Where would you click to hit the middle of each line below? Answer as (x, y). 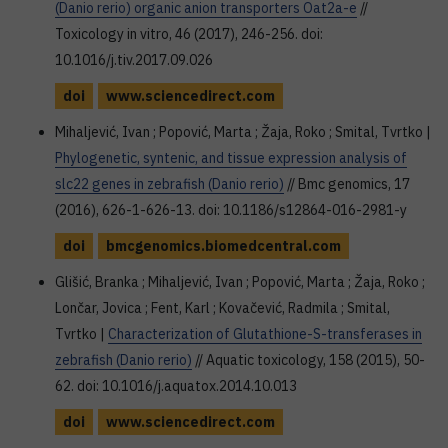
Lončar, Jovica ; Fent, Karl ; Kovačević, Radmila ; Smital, (222, 308)
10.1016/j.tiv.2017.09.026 (134, 60)
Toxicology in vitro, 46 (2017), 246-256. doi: (189, 34)
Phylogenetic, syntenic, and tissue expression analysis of (231, 158)
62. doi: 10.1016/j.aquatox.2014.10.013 (176, 386)
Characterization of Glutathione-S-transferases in (265, 334)
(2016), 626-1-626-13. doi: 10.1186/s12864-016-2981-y (231, 210)
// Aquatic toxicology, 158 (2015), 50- (308, 360)
